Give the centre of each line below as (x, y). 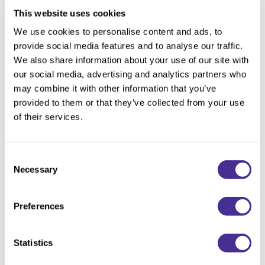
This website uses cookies (70, 13)
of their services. (48, 117)
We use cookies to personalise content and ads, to (118, 31)
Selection (22, 172)
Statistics (33, 243)
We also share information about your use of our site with (131, 60)
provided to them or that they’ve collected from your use (129, 102)
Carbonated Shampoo (132, 8)
